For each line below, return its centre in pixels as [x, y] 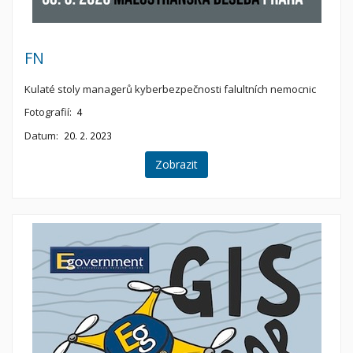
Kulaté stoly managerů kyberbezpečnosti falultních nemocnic [170, 89]
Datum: [41, 135]
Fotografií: [48, 112]
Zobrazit [176, 165]
